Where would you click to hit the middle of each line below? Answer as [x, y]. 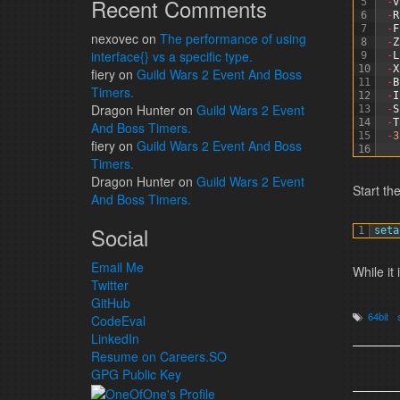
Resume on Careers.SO [159, 356]
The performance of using [233, 38]
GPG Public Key [136, 374]
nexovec [115, 38]
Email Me [117, 267]
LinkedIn [115, 338]
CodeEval [118, 321]
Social [120, 237]
